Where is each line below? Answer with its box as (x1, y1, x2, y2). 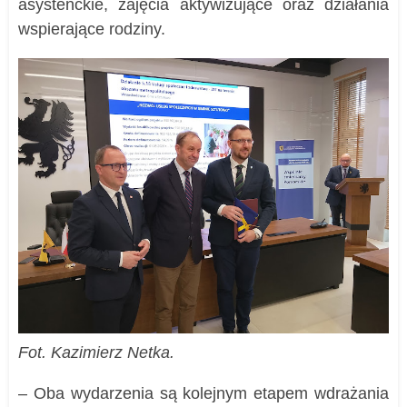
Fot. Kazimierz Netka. (18, 342, 174, 362)
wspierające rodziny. (18, 20, 165, 39)
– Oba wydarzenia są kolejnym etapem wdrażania (18, 383, 389, 402)
